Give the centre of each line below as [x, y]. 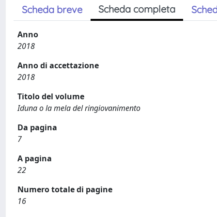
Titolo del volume [51, 96]
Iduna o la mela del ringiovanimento [79, 108]
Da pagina [37, 127]
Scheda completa [137, 9]
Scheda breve [52, 9]
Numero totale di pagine [65, 189]
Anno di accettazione [58, 65]
